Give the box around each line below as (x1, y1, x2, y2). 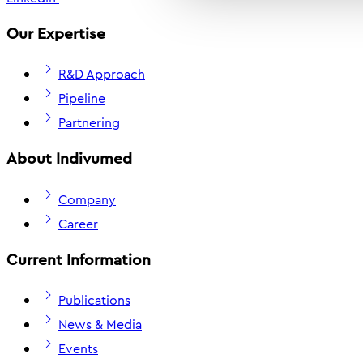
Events (58, 340, 98, 359)
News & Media (58, 315, 142, 335)
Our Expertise (6, 22, 105, 45)
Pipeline (58, 89, 105, 109)
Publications (58, 291, 130, 310)
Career (58, 214, 98, 233)
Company (58, 190, 116, 209)
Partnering (58, 113, 120, 133)
